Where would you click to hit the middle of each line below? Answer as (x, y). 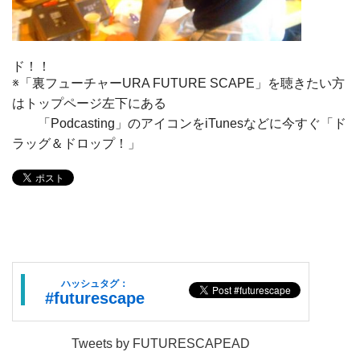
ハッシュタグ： (95, 283)
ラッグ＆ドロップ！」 (76, 143)
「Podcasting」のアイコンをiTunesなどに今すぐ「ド (179, 123)
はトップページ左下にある (89, 103)
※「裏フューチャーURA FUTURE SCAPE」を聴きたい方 (178, 83)
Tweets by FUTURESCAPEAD (161, 343)
